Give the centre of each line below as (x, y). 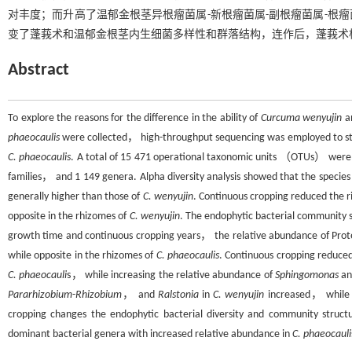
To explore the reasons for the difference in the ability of (134, 118)
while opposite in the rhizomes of (82, 256)
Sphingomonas (306, 275)
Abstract (38, 70)
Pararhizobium (40, 295)
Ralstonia (178, 295)
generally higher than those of (75, 197)
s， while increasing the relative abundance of (171, 275)
